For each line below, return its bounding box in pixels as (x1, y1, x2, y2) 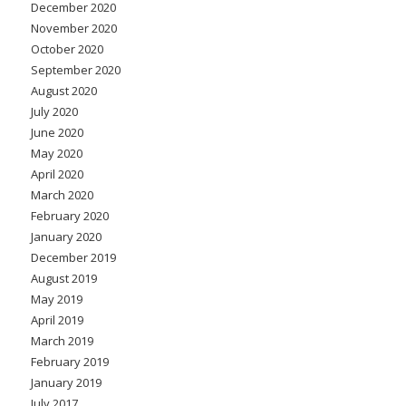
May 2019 (31, 290, 82, 307)
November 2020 (31, 19, 117, 36)
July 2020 (31, 102, 78, 120)
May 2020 (31, 144, 82, 161)
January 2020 (31, 227, 101, 245)
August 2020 (31, 82, 97, 99)
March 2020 (31, 186, 93, 203)
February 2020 (31, 207, 109, 224)
